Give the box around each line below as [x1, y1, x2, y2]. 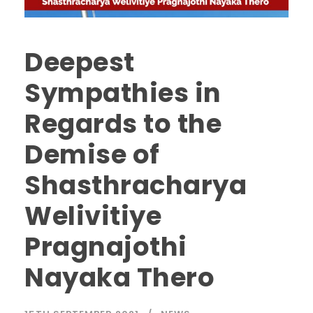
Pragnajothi [24, 228, 187, 265]
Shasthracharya [24, 167, 247, 204]
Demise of [24, 136, 160, 173]
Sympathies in [24, 75, 221, 112]
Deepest [24, 44, 135, 81]
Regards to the [24, 105, 221, 143]
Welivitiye [24, 198, 161, 235]
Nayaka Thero [24, 259, 214, 296]
